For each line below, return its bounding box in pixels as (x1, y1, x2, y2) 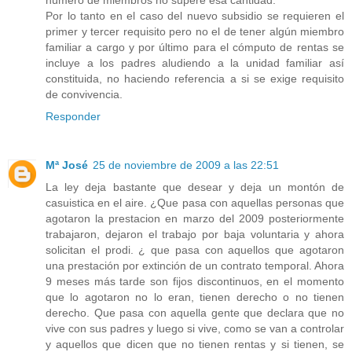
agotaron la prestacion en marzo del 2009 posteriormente (46, 212, 344, 225)
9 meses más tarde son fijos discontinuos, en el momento (46, 275, 344, 288)
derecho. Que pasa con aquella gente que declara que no (46, 306, 344, 320)
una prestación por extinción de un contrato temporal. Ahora (46, 259, 344, 273)
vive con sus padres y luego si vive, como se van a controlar (46, 322, 344, 335)
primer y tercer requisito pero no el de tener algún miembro (46, 25, 344, 38)
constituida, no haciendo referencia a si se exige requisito (46, 72, 344, 86)
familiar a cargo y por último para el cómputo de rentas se (46, 41, 344, 54)
